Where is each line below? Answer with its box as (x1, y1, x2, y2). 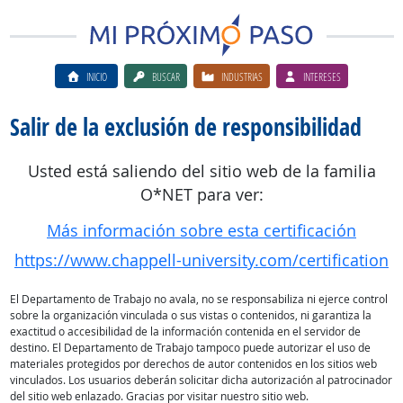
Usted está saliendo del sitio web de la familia (27, 161, 376, 182)
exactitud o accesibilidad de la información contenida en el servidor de (9, 324, 361, 339)
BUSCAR (151, 68, 180, 84)
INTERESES (302, 68, 341, 84)
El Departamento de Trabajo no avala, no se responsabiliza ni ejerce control (9, 291, 388, 307)
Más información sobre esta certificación (47, 220, 356, 241)
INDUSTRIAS (220, 68, 263, 84)
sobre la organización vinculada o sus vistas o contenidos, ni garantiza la (9, 308, 372, 323)
